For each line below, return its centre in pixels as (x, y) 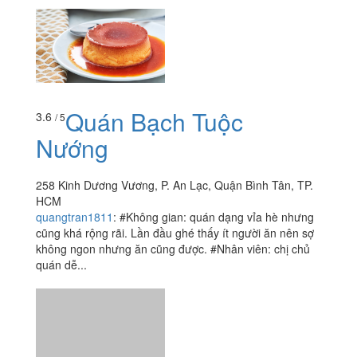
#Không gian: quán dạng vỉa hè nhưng (217, 216)
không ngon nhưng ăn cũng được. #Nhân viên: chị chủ (173, 248)
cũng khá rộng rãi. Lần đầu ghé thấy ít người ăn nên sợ (175, 232)
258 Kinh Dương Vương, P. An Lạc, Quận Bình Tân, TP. (175, 184)
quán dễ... (61, 264)
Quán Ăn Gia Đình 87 (180, 335)
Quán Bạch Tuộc (154, 121)
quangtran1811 (75, 216)
